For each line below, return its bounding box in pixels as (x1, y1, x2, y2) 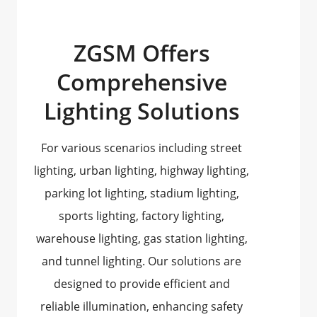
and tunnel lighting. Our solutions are (42, 253, 241, 269)
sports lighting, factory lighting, (59, 207, 224, 224)
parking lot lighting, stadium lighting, (44, 185, 239, 201)
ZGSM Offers (73, 37, 210, 68)
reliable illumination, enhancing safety (40, 298, 243, 314)
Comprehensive (56, 66, 227, 97)
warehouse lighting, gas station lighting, (35, 230, 248, 246)
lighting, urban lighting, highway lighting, (34, 162, 249, 178)
